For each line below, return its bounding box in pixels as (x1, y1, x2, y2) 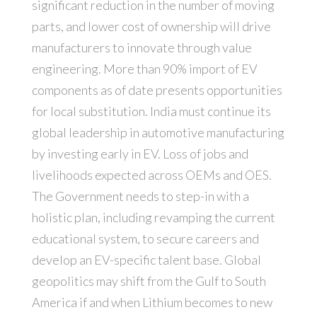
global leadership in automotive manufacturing (31, 125, 284, 141)
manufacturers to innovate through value (31, 40, 252, 56)
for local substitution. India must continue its (31, 103, 271, 120)
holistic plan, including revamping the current (31, 209, 275, 226)
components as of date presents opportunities (31, 82, 282, 98)
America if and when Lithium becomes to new (31, 294, 272, 311)
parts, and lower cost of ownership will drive (31, 18, 271, 35)
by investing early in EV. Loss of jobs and (31, 146, 248, 162)
